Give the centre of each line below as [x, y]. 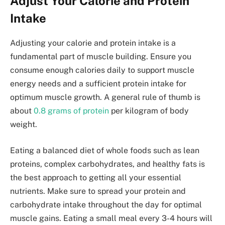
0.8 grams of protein [71, 111]
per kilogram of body [149, 111]
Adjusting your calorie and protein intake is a [93, 43]
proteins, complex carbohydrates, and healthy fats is [107, 164]
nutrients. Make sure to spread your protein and [98, 191]
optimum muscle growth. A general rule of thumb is [105, 97]
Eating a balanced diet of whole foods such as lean [105, 150]
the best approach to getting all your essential [96, 177]
